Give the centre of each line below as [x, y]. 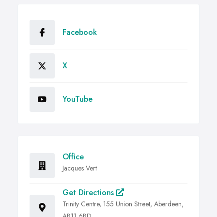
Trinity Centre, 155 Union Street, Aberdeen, [123, 204]
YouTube [77, 99]
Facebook [80, 32]
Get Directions [89, 193]
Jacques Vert [80, 168]
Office [73, 157]
